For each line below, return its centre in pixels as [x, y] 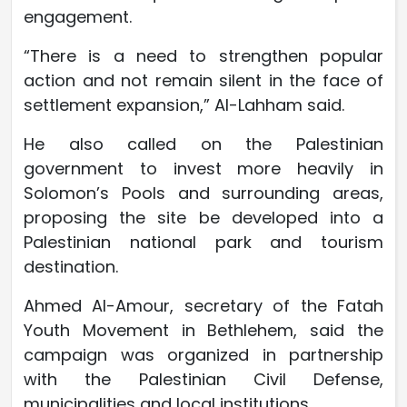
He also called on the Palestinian [203, 144]
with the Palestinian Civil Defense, [203, 379]
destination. [71, 266]
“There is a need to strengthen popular [203, 55]
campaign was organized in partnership [203, 354]
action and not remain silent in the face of [203, 80]
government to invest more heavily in [203, 168]
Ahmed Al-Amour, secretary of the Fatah [203, 305]
